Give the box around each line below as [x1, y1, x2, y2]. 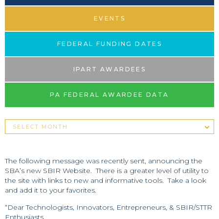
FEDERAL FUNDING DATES [57, 40, 162, 47]
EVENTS [93, 15, 126, 22]
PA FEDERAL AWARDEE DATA [50, 91, 169, 98]
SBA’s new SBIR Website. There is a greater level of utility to [5, 166, 209, 175]
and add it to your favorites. [5, 186, 96, 195]
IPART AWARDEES [73, 66, 146, 73]
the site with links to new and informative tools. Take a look [5, 176, 206, 185]
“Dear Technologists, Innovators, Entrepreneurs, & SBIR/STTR [5, 203, 212, 212]
